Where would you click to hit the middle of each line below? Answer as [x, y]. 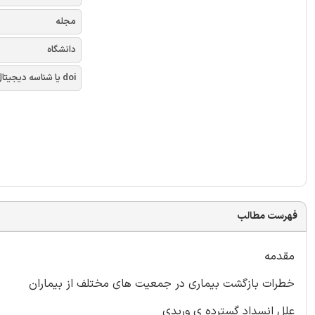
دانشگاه [62, 50]
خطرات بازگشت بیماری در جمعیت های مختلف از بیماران [162, 284]
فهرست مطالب [267, 216]
